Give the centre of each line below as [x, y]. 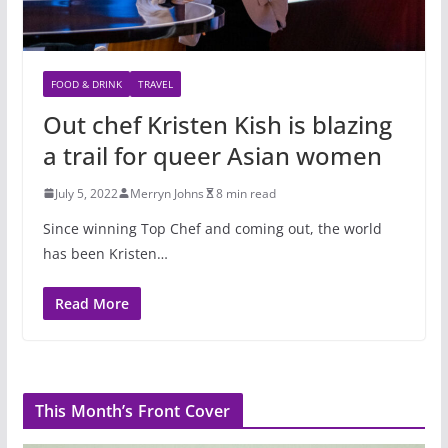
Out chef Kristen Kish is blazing [217, 124]
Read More [91, 303]
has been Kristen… [105, 253]
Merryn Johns [166, 193]
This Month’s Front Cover [132, 410]
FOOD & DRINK [86, 83]
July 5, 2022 [86, 193]
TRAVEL [155, 83]
